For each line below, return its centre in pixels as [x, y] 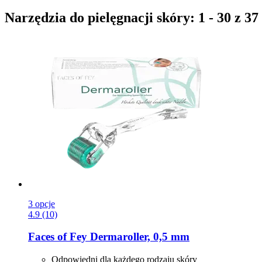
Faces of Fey [58, 237]
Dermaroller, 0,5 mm [138, 237]
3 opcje [42, 204]
